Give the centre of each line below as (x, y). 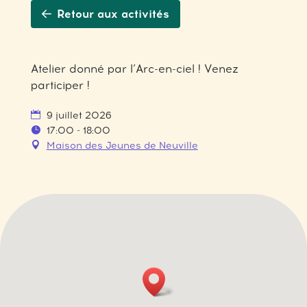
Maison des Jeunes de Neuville (122, 146)
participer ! (60, 85)
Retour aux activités (113, 14)
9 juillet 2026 (77, 115)
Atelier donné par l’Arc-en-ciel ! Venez (134, 69)
